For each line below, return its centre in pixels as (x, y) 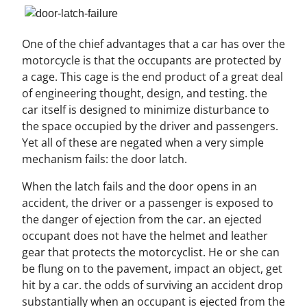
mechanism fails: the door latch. (105, 159)
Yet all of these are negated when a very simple (143, 142)
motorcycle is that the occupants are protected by (151, 60)
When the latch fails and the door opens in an (139, 186)
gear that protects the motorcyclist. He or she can (151, 252)
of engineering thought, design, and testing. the (145, 93)
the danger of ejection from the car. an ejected (142, 219)
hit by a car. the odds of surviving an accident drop (152, 285)
